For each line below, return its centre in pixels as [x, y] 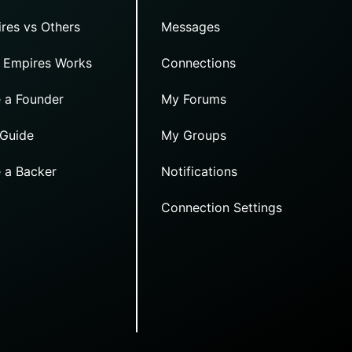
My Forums [194, 99]
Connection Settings [222, 207]
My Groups [194, 135]
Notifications [200, 171]
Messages [191, 26]
